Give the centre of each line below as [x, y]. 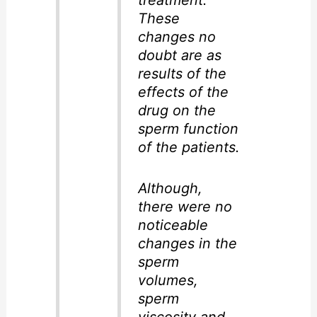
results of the [182, 74]
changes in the [187, 244]
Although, [170, 189]
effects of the [183, 92]
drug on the [177, 111]
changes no [177, 37]
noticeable [173, 225]
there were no [185, 207]
